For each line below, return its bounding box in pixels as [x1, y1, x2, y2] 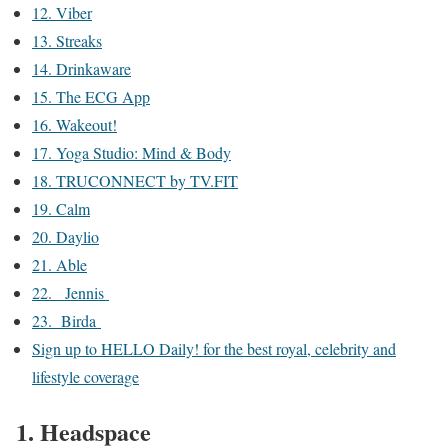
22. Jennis [32, 282, 109, 304]
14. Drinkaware [32, 58, 131, 80]
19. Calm [32, 198, 90, 220]
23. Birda [32, 310, 101, 332]
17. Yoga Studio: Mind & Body [32, 142, 231, 164]
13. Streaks [32, 30, 102, 52]
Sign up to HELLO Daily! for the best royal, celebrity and [32, 338, 396, 360]
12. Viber [32, 2, 92, 24]
